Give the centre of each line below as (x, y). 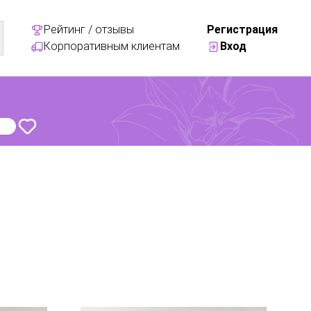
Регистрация (242, 30)
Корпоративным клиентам (111, 46)
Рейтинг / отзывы (89, 30)
